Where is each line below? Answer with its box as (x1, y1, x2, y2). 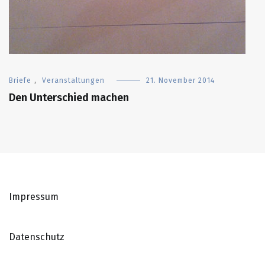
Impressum (9, 190, 59, 202)
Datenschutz (9, 231, 64, 243)
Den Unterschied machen (9, 91, 129, 104)
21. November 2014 (146, 76, 215, 85)
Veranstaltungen (42, 76, 105, 85)
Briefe (9, 76, 31, 85)
